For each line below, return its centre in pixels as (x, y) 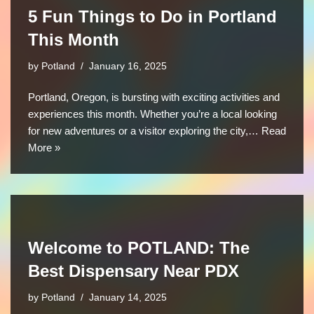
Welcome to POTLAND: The (139, 247)
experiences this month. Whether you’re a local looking (152, 114)
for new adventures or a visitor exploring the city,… (145, 130)
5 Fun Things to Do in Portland (152, 16)
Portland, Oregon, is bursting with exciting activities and (154, 97)
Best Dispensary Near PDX (134, 271)
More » (44, 147)
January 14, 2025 (128, 297)
